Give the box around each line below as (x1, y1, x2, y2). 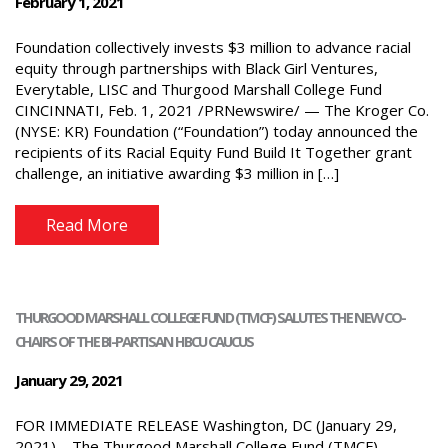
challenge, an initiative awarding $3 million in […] (15, 162, 339, 183)
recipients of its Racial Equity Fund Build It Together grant (15, 141, 412, 162)
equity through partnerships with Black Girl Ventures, (15, 57, 378, 78)
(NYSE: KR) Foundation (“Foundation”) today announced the (15, 120, 418, 141)
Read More (46, 214, 128, 237)
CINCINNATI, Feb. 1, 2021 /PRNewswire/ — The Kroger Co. (15, 99, 429, 120)
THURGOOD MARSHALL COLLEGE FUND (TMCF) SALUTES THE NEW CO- (15, 307, 405, 327)
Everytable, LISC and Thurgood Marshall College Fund (15, 78, 382, 99)
